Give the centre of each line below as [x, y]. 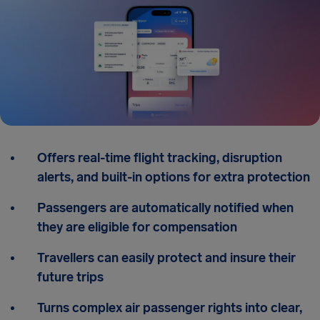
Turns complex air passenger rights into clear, [170, 308]
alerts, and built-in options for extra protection [174, 177]
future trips [70, 277]
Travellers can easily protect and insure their [166, 258]
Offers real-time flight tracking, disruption [160, 158]
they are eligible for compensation [137, 227]
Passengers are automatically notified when [165, 208]
